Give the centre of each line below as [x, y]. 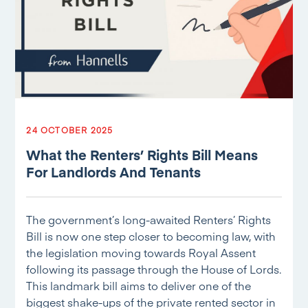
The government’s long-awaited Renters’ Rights [149, 219]
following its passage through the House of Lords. [154, 269]
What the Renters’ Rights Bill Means [142, 154]
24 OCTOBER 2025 [70, 130]
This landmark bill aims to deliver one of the [139, 285]
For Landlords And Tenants [114, 172]
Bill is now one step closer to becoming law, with [151, 236]
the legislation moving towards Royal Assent [141, 252]
